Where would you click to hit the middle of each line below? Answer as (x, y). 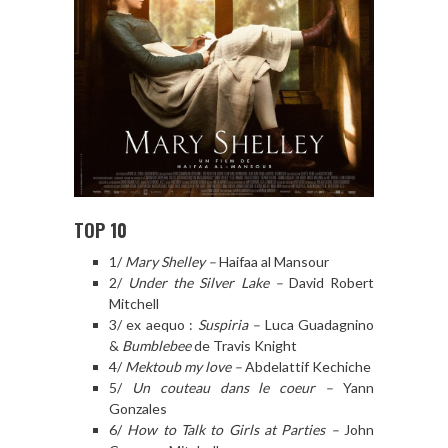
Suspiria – (229, 324)
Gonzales (138, 408)
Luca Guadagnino (317, 324)
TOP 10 (100, 229)
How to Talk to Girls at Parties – (233, 429)
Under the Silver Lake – (205, 282)
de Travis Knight (244, 345)
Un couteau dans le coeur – (232, 387)
